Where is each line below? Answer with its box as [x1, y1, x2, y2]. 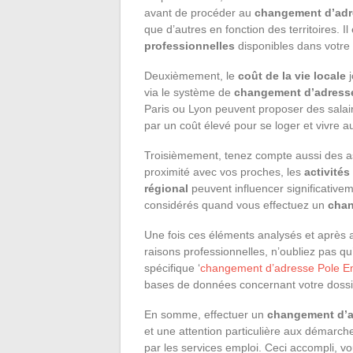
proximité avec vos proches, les [144, 165, 304, 179]
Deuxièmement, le [144, 69, 238, 83]
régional [144, 182, 188, 195]
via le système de [144, 86, 234, 99]
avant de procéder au [144, 6, 255, 20]
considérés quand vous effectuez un [144, 199, 328, 212]
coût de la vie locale [238, 69, 346, 83]
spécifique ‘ [144, 262, 200, 275]
